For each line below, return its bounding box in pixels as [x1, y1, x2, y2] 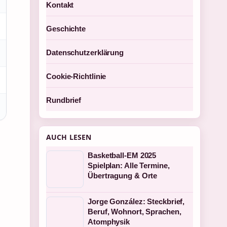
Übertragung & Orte [88, 171, 158, 180]
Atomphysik [88, 217, 130, 226]
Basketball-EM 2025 [88, 151, 157, 160]
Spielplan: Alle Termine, [88, 161, 170, 170]
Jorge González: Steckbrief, [88, 197, 185, 206]
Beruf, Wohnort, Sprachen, [88, 207, 181, 216]
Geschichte [46, 24, 86, 33]
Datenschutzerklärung [46, 48, 124, 57]
